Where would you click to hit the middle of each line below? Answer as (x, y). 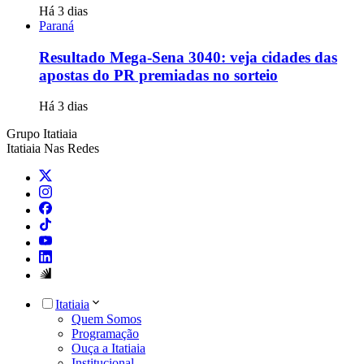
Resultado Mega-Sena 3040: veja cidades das (188, 57)
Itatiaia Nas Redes (53, 149)
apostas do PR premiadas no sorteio (158, 75)
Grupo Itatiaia (42, 134)
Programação (105, 334)
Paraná (56, 25)
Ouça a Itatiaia (108, 349)
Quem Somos (106, 319)
